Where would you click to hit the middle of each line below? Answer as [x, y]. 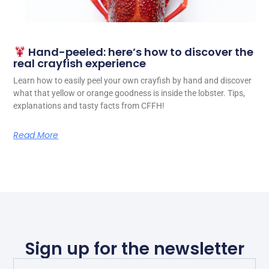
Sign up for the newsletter [134, 249]
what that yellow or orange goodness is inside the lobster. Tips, [129, 93]
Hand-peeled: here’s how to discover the [139, 52]
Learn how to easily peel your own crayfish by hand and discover [133, 81]
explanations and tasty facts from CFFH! [89, 106]
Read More [36, 135]
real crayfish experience [80, 64]
